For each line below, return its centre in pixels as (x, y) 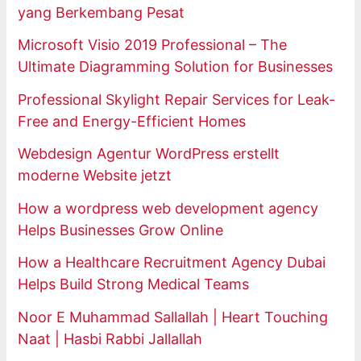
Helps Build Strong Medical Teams (134, 284)
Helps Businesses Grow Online (121, 230)
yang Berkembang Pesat (102, 12)
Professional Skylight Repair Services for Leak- (177, 99)
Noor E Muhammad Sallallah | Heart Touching (173, 317)
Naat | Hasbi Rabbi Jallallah (110, 338)
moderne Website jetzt (95, 176)
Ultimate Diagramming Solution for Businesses (176, 67)
